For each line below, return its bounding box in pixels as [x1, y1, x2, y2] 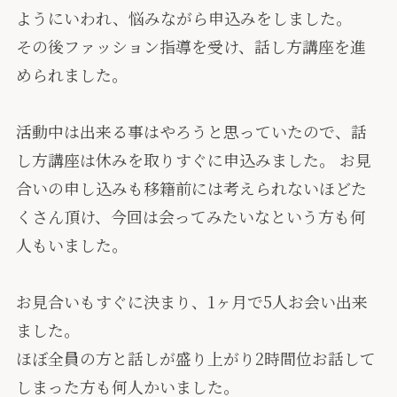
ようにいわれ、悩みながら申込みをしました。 [15, 6, 352, 30]
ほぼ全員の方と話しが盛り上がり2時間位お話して [15, 346, 376, 370]
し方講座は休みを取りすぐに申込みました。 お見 [15, 148, 371, 172]
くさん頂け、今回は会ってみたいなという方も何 [15, 205, 366, 229]
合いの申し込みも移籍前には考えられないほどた [15, 176, 367, 200]
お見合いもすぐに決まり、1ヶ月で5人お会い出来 [15, 290, 368, 314]
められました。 [15, 63, 128, 87]
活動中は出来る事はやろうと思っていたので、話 [15, 120, 367, 144]
